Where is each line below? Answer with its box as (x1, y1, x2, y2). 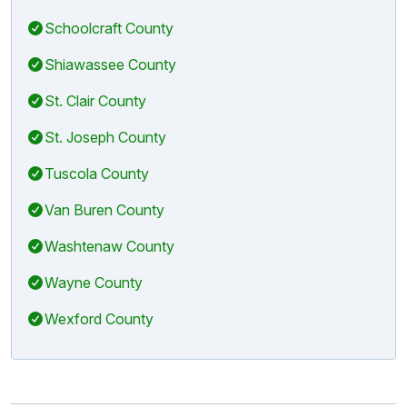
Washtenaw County (45, 236, 174, 255)
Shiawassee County (45, 55, 176, 74)
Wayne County (45, 273, 143, 292)
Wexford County (45, 309, 154, 328)
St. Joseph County (45, 127, 166, 146)
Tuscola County (45, 164, 149, 183)
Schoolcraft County (45, 18, 174, 37)
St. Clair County (45, 91, 146, 110)
